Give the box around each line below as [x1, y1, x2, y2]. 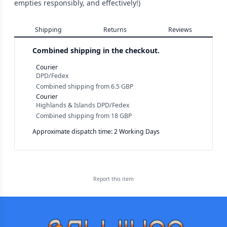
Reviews [168, 25, 192, 34]
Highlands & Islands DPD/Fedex [36, 101, 129, 109]
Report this [93, 175, 122, 182]
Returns [103, 25, 127, 34]
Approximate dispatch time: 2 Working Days [32, 127, 160, 136]
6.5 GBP [111, 82, 133, 91]
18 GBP [111, 111, 132, 120]
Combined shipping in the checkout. [32, 46, 160, 55]
